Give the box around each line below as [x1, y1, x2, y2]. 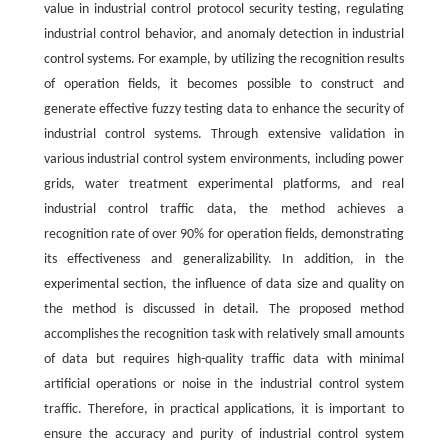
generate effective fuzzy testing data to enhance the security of [43, 101, 405, 117]
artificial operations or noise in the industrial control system [43, 376, 405, 392]
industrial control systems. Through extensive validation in [43, 126, 405, 142]
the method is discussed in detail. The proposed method [43, 301, 405, 317]
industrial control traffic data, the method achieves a [43, 201, 405, 217]
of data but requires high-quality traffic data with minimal [43, 351, 405, 367]
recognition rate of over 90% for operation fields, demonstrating [43, 226, 405, 242]
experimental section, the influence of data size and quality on [43, 276, 405, 292]
